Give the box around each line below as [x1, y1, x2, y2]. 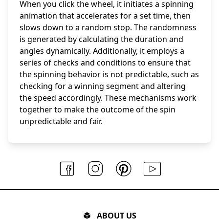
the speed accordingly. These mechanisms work [20, 92, 197, 103]
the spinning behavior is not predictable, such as [20, 68, 199, 80]
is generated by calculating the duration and [20, 33, 183, 44]
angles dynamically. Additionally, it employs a [20, 45, 184, 56]
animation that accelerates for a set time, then [20, 10, 191, 21]
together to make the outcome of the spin [20, 104, 175, 115]
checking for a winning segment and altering [20, 80, 186, 91]
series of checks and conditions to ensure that [20, 57, 191, 68]
